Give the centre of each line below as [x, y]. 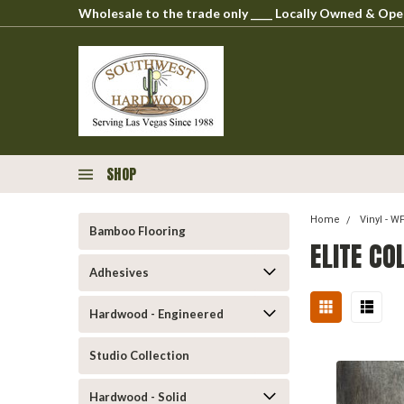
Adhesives [119, 272]
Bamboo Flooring [138, 231]
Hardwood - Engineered [156, 314]
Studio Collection [139, 355]
